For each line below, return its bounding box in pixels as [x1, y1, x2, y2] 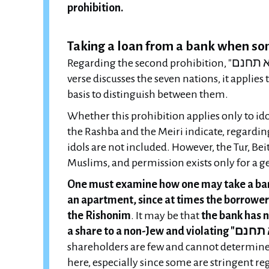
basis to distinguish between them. [67, 88, 228, 100]
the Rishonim [67, 210, 131, 222]
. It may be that [131, 210, 201, 222]
